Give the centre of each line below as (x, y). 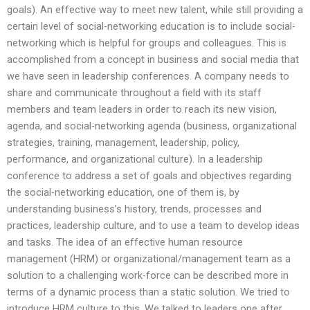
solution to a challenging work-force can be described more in (148, 276)
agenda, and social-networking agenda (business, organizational (152, 126)
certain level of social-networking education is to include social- (151, 27)
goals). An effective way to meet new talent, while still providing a (155, 10)
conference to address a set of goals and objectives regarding (149, 176)
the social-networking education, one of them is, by (123, 193)
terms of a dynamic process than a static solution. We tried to (148, 292)
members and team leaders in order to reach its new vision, (142, 110)
